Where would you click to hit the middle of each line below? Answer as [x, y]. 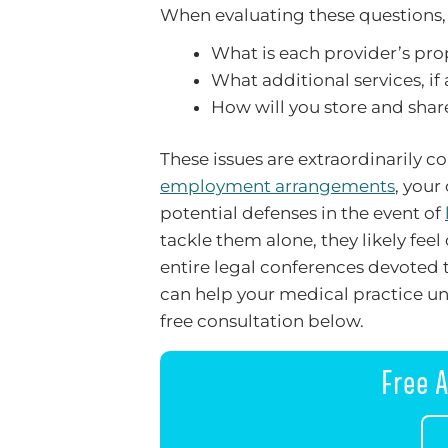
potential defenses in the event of [302, 213]
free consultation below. [262, 321]
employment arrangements [277, 186]
